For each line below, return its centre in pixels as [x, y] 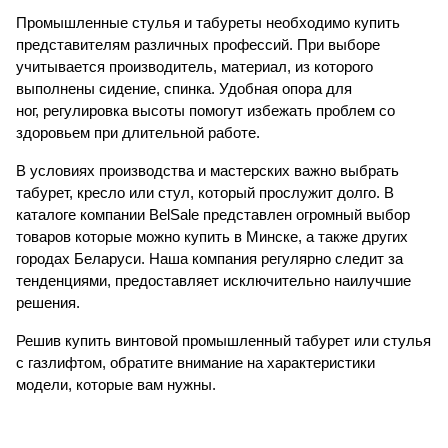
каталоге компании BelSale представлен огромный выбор [213, 214]
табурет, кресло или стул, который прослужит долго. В [205, 192]
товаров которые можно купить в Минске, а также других [212, 236]
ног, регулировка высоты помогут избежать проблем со [205, 110]
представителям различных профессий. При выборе [198, 44]
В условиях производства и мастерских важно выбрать [207, 170]
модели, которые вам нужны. [116, 384]
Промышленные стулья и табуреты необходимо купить [208, 22]
